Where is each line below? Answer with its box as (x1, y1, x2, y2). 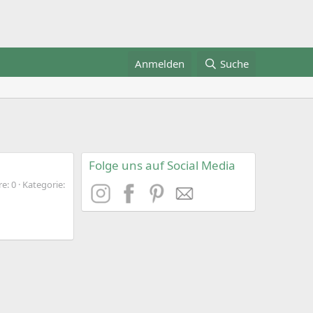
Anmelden (135, 57, 185, 71)
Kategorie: (22, 177, 65, 191)
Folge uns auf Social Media (89, 157, 235, 173)
